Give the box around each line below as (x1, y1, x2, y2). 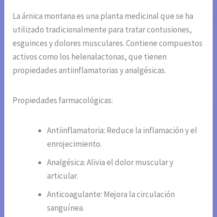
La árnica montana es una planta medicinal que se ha (13, 10, 194, 21)
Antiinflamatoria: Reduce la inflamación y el (47, 124, 198, 136)
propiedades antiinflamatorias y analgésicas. (13, 64, 167, 76)
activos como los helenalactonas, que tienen (13, 51, 167, 62)
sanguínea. (47, 202, 85, 213)
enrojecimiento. (47, 138, 102, 149)
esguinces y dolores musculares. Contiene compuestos (13, 37, 203, 48)
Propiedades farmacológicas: (13, 94, 113, 106)
